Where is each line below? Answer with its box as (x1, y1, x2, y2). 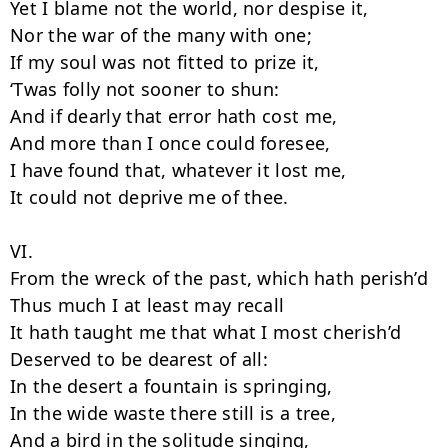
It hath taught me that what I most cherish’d (10, 320, 402, 344)
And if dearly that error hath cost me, (10, 104, 338, 128)
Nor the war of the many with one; (10, 23, 312, 47)
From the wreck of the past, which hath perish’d (10, 266, 429, 290)
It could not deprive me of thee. (10, 185, 289, 209)
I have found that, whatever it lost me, (10, 158, 347, 182)
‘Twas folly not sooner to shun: (10, 77, 280, 101)
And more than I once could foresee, (10, 131, 331, 155)
